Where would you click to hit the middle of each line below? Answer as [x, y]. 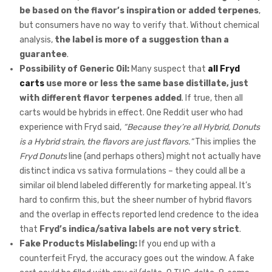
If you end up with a [176, 244]
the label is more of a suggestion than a [142, 40]
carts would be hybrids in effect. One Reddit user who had [131, 113]
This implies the [225, 142]
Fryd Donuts [43, 157]
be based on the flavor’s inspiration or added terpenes [139, 11]
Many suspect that [168, 69]
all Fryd [224, 69]
